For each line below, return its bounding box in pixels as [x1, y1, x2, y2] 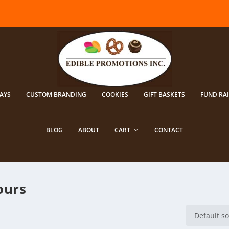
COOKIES [101, 89, 128, 99]
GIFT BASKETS [143, 89, 185, 99]
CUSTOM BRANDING [26, 89, 86, 99]
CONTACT [154, 125, 183, 134]
